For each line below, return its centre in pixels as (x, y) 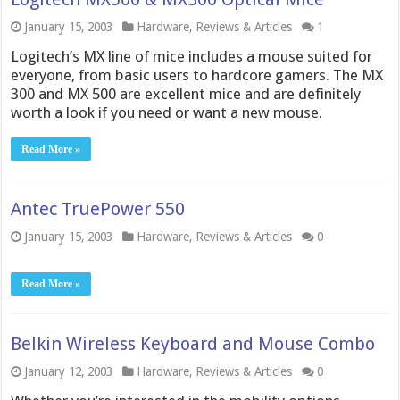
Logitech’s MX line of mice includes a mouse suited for (192, 56)
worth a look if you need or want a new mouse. (167, 112)
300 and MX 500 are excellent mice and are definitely (186, 94)
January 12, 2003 (69, 371)
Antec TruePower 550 (98, 209)
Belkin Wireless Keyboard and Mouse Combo (193, 344)
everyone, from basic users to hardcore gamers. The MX (197, 75)
